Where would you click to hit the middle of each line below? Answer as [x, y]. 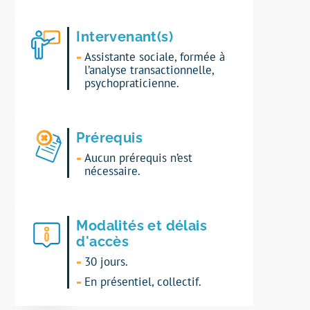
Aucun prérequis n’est [139, 158]
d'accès [103, 242]
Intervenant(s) [125, 37]
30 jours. [107, 262]
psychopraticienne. [132, 83]
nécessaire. [113, 171]
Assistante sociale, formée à [155, 57]
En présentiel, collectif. [143, 282]
